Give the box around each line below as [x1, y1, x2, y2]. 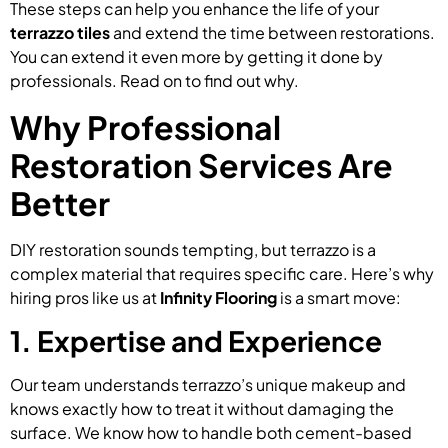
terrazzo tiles [10, 22, 110, 44]
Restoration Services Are [10, 144, 393, 185]
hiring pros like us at [10, 286, 160, 308]
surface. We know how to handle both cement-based [10, 421, 412, 443]
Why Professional [10, 106, 281, 147]
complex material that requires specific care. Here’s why [10, 262, 434, 284]
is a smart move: [277, 286, 401, 308]
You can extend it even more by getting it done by [10, 46, 383, 68]
